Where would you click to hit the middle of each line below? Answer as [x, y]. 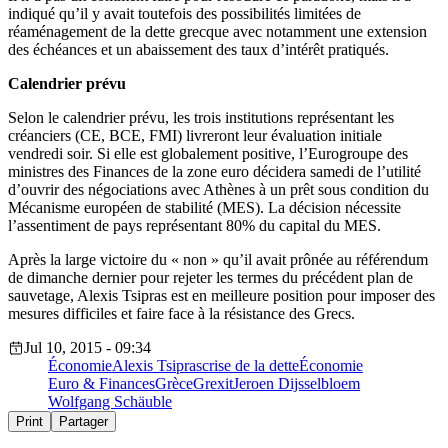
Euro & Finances [101, 384]
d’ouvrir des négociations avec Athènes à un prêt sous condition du [218, 190]
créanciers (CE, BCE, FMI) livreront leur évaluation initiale [195, 136]
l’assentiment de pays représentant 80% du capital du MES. [194, 226]
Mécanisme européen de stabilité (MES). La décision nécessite [204, 208]
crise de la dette [250, 366]
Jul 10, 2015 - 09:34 [87, 348]
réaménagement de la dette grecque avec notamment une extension [217, 32]
